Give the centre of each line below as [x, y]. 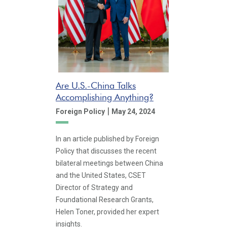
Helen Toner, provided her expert [107, 212]
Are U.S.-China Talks [96, 85]
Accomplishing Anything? [105, 97]
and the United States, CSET [101, 175]
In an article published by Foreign [107, 139]
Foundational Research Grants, [105, 200]
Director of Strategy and [94, 187]
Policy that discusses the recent [106, 151]
